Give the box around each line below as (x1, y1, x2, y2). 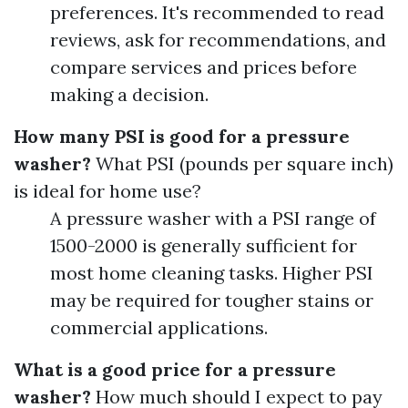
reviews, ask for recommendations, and (50, 28, 386, 51)
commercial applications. (50, 316, 268, 339)
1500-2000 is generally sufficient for (50, 234, 357, 257)
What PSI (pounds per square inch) (91, 152, 393, 175)
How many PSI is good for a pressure (14, 125, 350, 148)
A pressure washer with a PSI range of (50, 207, 376, 229)
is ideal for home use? (14, 179, 201, 202)
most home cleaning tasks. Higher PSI (50, 261, 373, 284)
